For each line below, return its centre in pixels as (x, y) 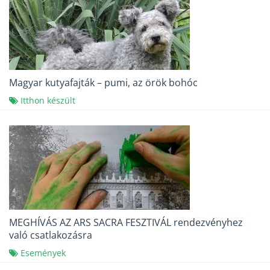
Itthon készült (48, 101)
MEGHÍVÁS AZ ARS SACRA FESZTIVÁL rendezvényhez (126, 223)
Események (43, 253)
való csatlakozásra (51, 235)
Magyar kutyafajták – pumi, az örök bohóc (103, 83)
